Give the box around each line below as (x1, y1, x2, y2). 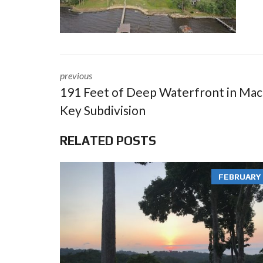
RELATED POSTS (60, 133, 156, 148)
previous (60, 70, 92, 81)
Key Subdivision (60, 103, 146, 117)
